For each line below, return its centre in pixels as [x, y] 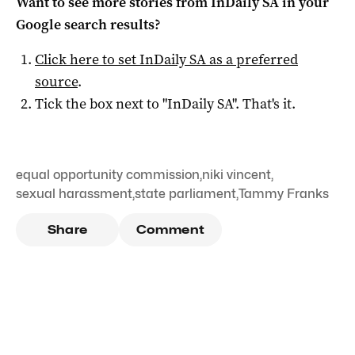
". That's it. [264, 103]
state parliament [185, 193]
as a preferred [252, 59]
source [56, 81]
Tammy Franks [284, 193]
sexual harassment [74, 193]
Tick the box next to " [101, 103]
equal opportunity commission [108, 174]
